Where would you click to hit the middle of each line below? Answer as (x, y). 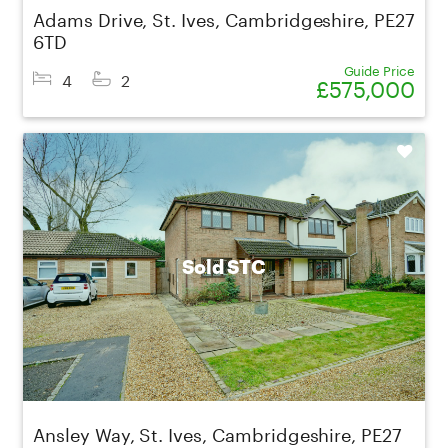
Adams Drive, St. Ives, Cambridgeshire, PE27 (224, 17)
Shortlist (392, 152)
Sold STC (224, 267)
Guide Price (379, 69)
